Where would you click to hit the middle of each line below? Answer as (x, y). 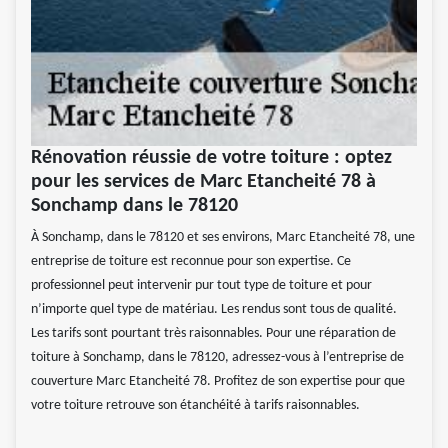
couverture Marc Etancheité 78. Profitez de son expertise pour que (218, 382)
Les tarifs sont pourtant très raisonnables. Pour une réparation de (213, 334)
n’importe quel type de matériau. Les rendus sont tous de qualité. (214, 310)
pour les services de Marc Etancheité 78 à (203, 182)
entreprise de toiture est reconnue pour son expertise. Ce (191, 262)
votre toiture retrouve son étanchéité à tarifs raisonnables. (195, 406)
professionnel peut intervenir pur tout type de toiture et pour (201, 286)
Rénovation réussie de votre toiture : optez (211, 158)
